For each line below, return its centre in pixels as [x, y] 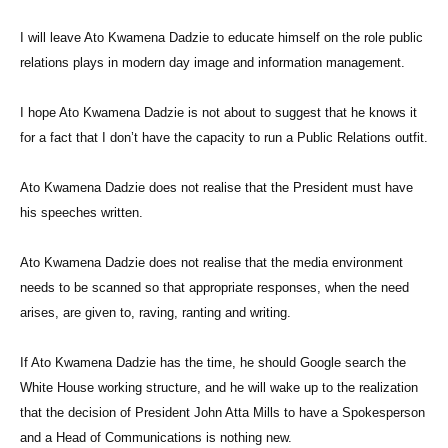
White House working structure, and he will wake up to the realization [219, 388]
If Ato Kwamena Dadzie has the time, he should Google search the [213, 363]
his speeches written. [81, 213]
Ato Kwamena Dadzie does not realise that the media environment [211, 263]
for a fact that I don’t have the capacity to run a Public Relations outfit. [224, 138]
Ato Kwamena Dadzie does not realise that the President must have [216, 188]
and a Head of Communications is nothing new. [158, 438]
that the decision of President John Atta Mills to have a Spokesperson [222, 413]
